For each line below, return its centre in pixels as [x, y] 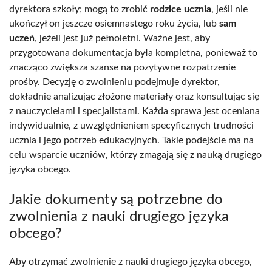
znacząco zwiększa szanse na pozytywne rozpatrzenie [122, 67]
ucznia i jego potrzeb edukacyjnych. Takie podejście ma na [131, 140]
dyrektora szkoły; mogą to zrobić [80, 9]
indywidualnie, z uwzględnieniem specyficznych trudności [131, 125]
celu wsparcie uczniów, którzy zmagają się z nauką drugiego [135, 155]
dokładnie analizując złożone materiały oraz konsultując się [134, 96]
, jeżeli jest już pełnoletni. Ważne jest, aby [122, 38]
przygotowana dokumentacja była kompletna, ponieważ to [133, 53]
